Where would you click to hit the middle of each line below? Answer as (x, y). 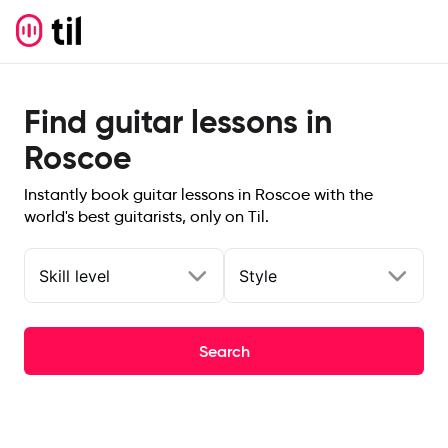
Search (224, 351)
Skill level (74, 275)
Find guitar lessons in (178, 122)
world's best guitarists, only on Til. (146, 216)
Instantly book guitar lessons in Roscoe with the (198, 194)
